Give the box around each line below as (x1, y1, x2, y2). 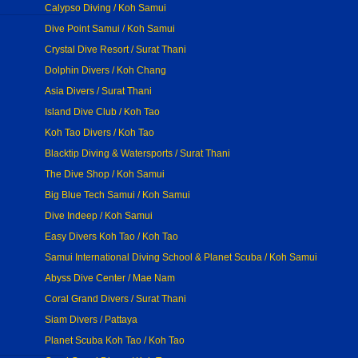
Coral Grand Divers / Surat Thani (45, 293, 186, 304)
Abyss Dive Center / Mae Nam (45, 272, 175, 284)
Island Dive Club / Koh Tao (45, 106, 160, 117)
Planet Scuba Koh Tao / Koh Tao (45, 335, 185, 346)
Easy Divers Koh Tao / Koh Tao (45, 231, 178, 242)
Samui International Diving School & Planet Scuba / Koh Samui (45, 252, 317, 263)
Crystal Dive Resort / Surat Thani (45, 44, 186, 55)
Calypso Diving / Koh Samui (45, 2, 166, 14)
